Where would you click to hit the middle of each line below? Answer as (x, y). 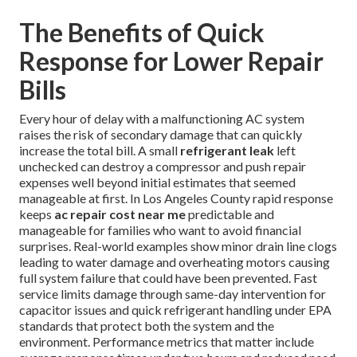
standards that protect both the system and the (147, 325)
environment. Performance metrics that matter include (167, 341)
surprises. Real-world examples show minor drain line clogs (178, 245)
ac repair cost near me (120, 214)
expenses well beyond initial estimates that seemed (157, 182)
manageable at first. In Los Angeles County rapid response (176, 198)
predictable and (230, 214)
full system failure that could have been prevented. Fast (168, 277)
